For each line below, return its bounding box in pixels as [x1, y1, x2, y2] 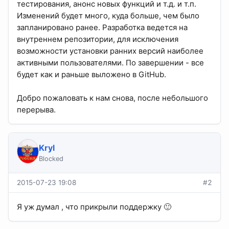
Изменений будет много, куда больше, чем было [17, 11, 199, 21]
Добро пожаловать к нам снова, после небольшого [17, 93, 208, 103]
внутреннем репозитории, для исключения [17, 34, 178, 44]
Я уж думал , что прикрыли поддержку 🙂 [17, 202, 171, 212]
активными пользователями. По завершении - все [17, 58, 204, 68]
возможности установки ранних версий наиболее [17, 46, 203, 56]
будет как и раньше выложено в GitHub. [17, 70, 166, 80]
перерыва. [17, 105, 56, 115]
